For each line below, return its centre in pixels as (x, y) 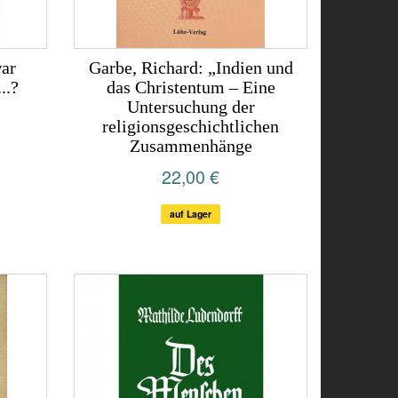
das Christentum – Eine (191, 87)
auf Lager (191, 214)
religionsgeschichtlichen (191, 126)
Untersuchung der (191, 107)
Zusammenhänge (191, 146)
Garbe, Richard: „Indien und (191, 68)
